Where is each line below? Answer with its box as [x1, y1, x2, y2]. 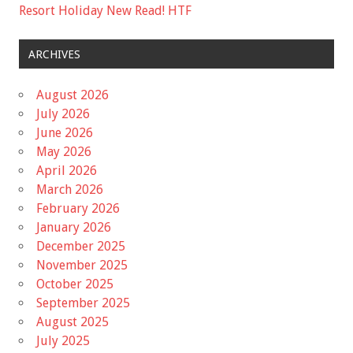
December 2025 [36, 238, 125, 254]
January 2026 [36, 219, 111, 235]
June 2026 [36, 124, 93, 140]
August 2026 [36, 87, 109, 102]
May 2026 [36, 143, 91, 159]
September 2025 [36, 295, 130, 310]
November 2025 [36, 257, 128, 273]
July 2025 [36, 333, 90, 348]
